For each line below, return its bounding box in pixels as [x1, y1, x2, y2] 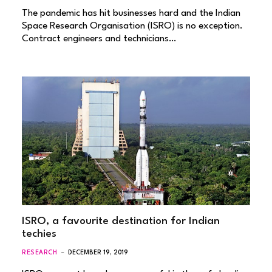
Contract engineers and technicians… [22, 34, 176, 44]
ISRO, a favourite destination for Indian [22, 216, 220, 226]
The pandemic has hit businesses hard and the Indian [22, 8, 240, 18]
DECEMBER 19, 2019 [68, 249, 129, 256]
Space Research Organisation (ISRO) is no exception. [22, 21, 243, 31]
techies [22, 228, 56, 239]
